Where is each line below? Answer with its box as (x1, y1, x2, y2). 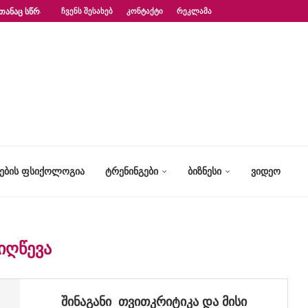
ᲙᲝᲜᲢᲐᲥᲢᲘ (126, 5, 163, 16)
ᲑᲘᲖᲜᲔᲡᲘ (188, 164, 221, 177)
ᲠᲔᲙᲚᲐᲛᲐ (177, 5, 212, 16)
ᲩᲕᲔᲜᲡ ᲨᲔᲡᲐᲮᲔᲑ (61, 5, 113, 16)
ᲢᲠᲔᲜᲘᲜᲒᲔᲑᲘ (105, 164, 158, 177)
